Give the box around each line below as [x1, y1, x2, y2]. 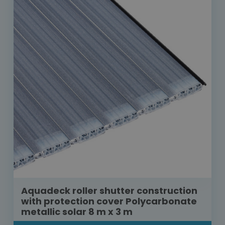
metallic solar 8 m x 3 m [21, 205, 133, 218]
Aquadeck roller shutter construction [21, 184, 197, 197]
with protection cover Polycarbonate [21, 195, 197, 208]
